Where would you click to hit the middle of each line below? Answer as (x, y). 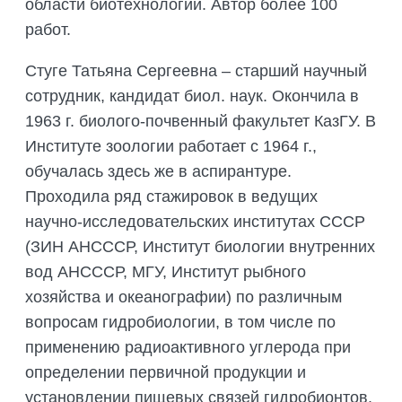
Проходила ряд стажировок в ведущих (171, 197)
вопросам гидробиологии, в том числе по (180, 323)
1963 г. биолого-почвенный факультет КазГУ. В (201, 122)
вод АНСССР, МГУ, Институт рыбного (166, 272)
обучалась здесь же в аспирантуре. (158, 172)
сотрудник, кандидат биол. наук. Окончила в (192, 96)
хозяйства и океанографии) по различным (184, 297)
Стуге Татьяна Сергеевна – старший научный (196, 71)
